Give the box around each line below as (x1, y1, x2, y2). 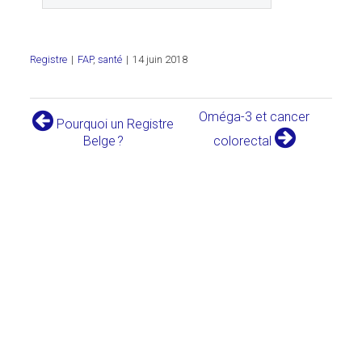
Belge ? (82, 133, 124, 149)
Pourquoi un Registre (53, 116, 175, 132)
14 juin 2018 (133, 53, 188, 65)
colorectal (213, 133, 275, 149)
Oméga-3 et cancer (199, 109, 310, 124)
